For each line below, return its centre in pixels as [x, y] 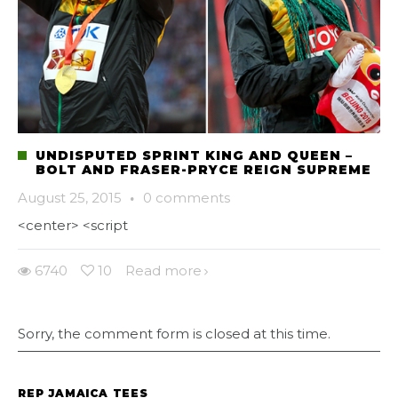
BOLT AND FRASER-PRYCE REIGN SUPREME [203, 170]
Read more [163, 271]
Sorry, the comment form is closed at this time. [174, 334]
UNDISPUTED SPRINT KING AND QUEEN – [194, 156]
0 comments [187, 198]
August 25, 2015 [70, 198]
